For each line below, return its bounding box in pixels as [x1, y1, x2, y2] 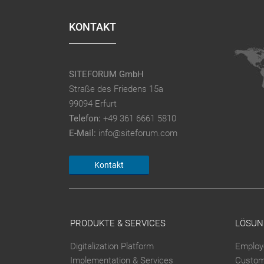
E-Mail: [69, 127, 97, 138]
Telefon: [69, 113, 101, 124]
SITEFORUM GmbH [69, 68, 144, 80]
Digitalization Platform [70, 241, 154, 252]
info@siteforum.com [98, 127, 178, 138]
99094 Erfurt [69, 98, 117, 109]
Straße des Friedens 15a [69, 83, 164, 94]
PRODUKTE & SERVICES [70, 218, 166, 229]
